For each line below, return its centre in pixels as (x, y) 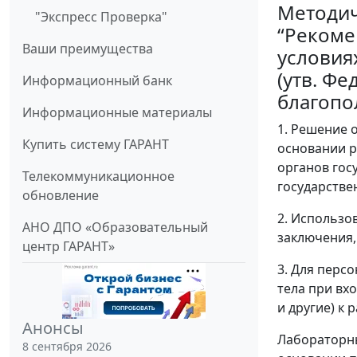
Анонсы (53, 328)
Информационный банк (97, 80)
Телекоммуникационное (98, 176)
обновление (61, 195)
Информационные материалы (117, 112)
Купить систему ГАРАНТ (96, 144)
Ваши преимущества (88, 48)
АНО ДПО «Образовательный (115, 227)
